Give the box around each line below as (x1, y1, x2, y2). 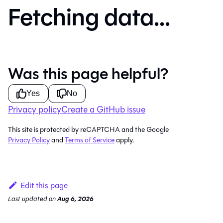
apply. (114, 135, 134, 146)
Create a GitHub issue (61, 103, 145, 116)
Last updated (8, 194, 47, 204)
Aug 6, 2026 (57, 194, 94, 205)
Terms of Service (65, 135, 114, 146)
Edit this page (20, 180, 68, 192)
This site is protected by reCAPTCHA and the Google (8, 124, 169, 135)
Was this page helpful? (8, 62, 168, 86)
